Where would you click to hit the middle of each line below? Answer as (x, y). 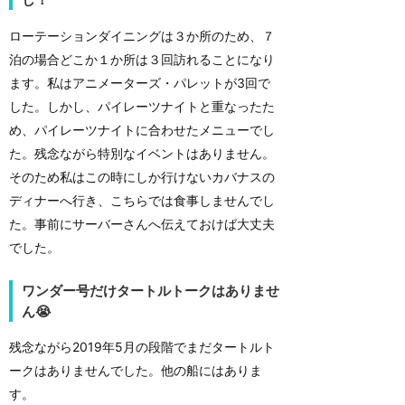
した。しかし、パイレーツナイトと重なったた (142, 106)
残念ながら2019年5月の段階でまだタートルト (142, 347)
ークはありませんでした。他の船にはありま (136, 371)
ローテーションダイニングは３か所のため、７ (142, 35)
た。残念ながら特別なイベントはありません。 (142, 153)
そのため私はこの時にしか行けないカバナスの (142, 176)
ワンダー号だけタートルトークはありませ (151, 290)
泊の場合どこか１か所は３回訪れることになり (142, 59)
